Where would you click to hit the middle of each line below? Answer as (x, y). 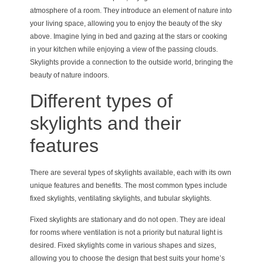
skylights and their (105, 124)
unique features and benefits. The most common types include (128, 186)
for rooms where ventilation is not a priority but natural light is (126, 233)
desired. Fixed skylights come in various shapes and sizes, (123, 246)
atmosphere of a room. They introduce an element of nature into (131, 10)
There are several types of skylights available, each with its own (130, 173)
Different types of (101, 101)
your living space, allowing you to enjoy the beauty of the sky (126, 23)
